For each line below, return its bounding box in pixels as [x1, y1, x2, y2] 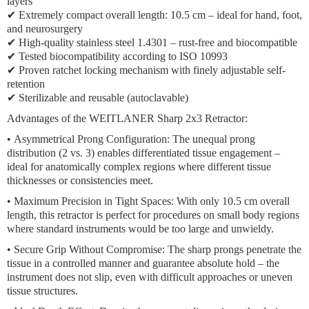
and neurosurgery [7, 23, 83, 34]
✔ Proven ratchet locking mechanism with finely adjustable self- [7, 64, 286, 76]
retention [7, 78, 45, 90]
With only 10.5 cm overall [174, 195, 290, 207]
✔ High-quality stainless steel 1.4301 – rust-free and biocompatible [7, 37, 297, 48]
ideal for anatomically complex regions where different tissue [7, 161, 271, 172]
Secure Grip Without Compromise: [14, 243, 165, 255]
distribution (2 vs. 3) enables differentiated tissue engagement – [7, 147, 280, 159]
